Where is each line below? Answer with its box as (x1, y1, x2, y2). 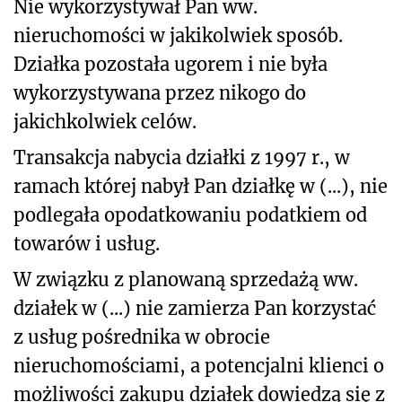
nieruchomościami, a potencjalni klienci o (13, 354, 384, 377)
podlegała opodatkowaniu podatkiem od (13, 203, 367, 226)
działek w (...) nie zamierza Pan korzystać (13, 296, 376, 319)
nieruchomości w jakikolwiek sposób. (13, 23, 343, 47)
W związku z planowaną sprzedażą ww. (13, 267, 358, 291)
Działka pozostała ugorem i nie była (13, 52, 328, 75)
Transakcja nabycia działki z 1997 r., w (13, 145, 350, 169)
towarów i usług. (13, 232, 160, 255)
